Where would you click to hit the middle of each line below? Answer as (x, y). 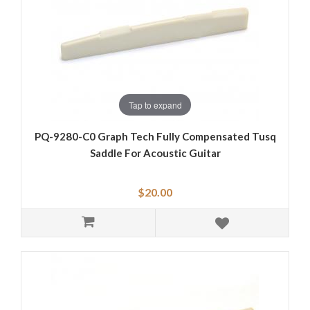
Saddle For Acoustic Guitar (155, 153)
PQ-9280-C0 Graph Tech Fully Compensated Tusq (155, 137)
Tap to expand (155, 104)
